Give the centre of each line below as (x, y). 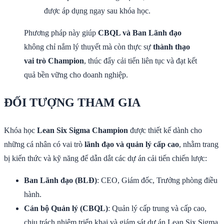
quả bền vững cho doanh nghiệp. (76, 75)
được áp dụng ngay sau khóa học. (97, 11)
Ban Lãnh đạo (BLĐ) (60, 180)
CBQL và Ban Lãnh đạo (140, 33)
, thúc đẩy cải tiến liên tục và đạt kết (140, 61)
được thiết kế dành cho (165, 130)
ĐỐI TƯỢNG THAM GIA (72, 102)
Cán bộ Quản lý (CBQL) (66, 208)
